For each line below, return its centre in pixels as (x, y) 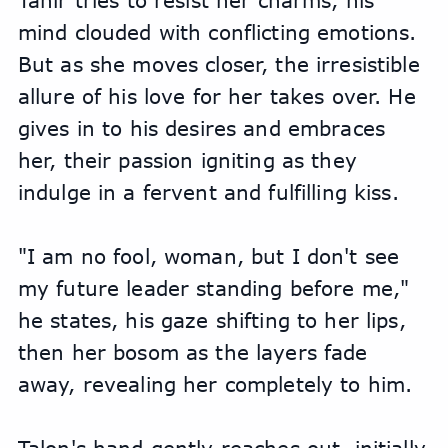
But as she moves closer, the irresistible (218, 64)
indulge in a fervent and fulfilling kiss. (208, 192)
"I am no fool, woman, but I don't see (208, 256)
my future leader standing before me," (213, 288)
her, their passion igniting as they (187, 160)
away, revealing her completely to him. (215, 384)
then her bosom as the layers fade (192, 352)
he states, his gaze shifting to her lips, (211, 320)
